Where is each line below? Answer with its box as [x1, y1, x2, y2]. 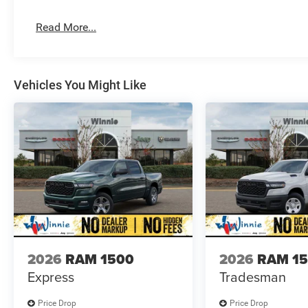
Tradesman [219, 267, 287, 287]
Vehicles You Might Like [14, 78, 146, 93]
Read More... [36, 21, 97, 34]
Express [27, 267, 74, 287]
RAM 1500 [65, 249, 134, 270]
